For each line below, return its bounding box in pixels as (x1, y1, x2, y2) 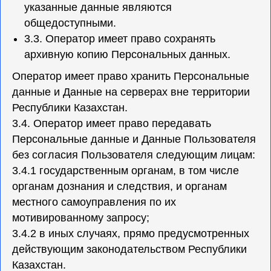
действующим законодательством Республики (12, 243, 247, 255)
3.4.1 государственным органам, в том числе (12, 165, 239, 177)
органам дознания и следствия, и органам (12, 180, 227, 192)
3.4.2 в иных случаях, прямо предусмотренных (12, 227, 249, 240)
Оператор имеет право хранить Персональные (12, 70, 249, 82)
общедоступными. (24, 17, 116, 29)
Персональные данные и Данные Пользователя (12, 133, 256, 145)
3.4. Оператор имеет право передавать (12, 117, 211, 129)
